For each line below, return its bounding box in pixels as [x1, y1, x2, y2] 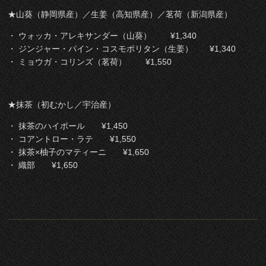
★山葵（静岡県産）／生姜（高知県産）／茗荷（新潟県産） [8, 9, 233, 20]
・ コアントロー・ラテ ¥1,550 [8, 134, 137, 144]
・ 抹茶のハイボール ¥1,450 [8, 121, 128, 131]
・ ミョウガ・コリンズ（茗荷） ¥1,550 [8, 57, 172, 67]
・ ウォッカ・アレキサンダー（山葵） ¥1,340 [8, 31, 197, 41]
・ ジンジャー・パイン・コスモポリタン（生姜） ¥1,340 [8, 44, 236, 54]
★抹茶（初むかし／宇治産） [8, 100, 116, 110]
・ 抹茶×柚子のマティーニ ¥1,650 [8, 147, 150, 157]
